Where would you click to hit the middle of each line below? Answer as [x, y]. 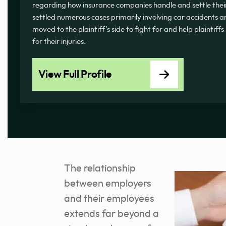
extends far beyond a [111, 214]
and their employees [109, 199]
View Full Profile [75, 74]
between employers [108, 184]
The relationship [100, 169]
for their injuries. [59, 42]
